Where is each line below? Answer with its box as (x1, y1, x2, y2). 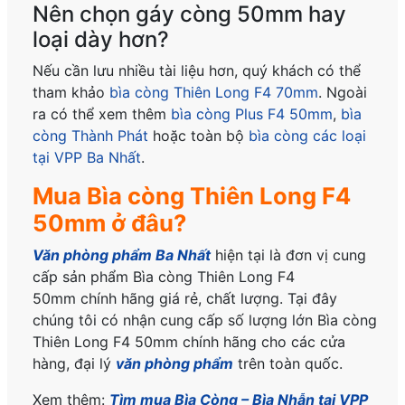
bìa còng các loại (249, 127, 367, 146)
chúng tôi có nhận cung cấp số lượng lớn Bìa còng (33, 311, 378, 330)
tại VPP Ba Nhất (33, 148, 142, 167)
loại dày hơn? (33, 26, 170, 53)
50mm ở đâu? (33, 209, 187, 238)
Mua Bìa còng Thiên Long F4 (33, 182, 352, 211)
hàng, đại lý (33, 354, 117, 373)
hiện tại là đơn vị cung (211, 246, 367, 265)
